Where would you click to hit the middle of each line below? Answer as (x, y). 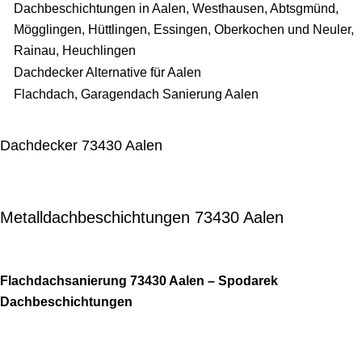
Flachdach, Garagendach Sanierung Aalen (136, 94)
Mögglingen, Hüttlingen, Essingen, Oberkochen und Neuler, (184, 29)
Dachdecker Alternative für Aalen (107, 72)
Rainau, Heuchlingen (75, 50)
